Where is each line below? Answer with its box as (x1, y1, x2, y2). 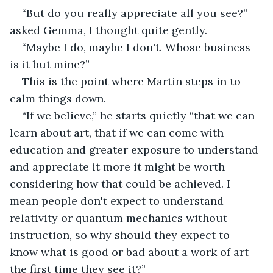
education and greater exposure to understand (10, 142, 261, 157)
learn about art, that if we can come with (10, 125, 227, 140)
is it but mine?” (10, 57, 90, 71)
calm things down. (10, 91, 106, 105)
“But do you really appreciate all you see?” (22, 5, 250, 20)
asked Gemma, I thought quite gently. (10, 23, 207, 37)
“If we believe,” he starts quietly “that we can (22, 108, 258, 122)
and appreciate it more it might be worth (10, 159, 228, 174)
